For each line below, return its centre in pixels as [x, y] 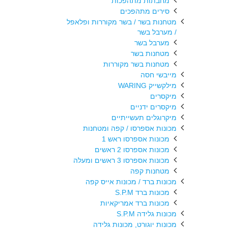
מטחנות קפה [150, 171]
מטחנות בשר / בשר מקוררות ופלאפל [122, 22]
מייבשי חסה [159, 75]
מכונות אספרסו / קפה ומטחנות [130, 128]
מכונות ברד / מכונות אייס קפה [131, 182]
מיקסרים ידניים [153, 107]
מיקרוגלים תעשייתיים [144, 118]
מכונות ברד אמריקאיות [135, 203]
